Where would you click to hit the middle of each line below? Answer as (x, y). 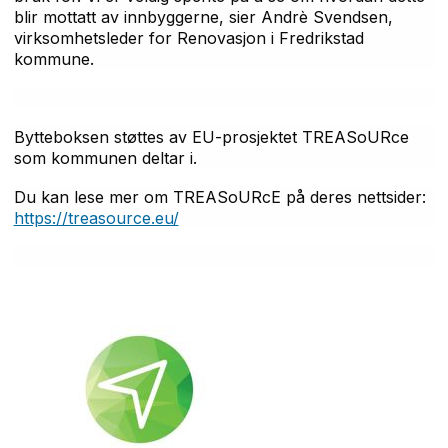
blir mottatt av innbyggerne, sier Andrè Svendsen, (203, 16)
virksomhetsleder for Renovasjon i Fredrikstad (188, 37)
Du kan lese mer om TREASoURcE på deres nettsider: (219, 196)
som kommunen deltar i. (107, 157)
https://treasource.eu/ (96, 217)
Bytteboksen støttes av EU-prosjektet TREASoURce (211, 136)
